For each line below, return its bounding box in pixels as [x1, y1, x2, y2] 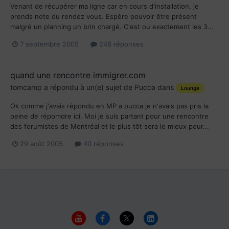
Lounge [181, 84, 199, 91]
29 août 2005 [20, 139, 63, 148]
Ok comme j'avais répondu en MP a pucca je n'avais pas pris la [10, 101, 209, 110]
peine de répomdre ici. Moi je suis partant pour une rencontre [10, 111, 209, 120]
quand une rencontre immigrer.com [10, 70, 146, 80]
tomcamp [10, 82, 42, 91]
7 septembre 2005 [20, 40, 79, 49]
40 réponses [81, 139, 124, 148]
